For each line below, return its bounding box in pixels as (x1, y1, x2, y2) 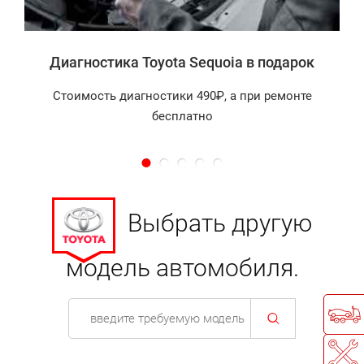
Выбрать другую (128, 209, 313, 238)
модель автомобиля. (65, 253, 299, 282)
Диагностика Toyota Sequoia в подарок (50, 53, 314, 71)
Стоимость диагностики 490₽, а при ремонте (52, 88, 312, 103)
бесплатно (151, 108, 213, 123)
